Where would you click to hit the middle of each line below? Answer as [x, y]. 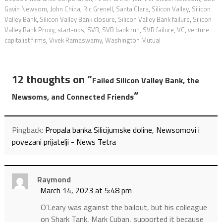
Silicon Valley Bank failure [154, 20]
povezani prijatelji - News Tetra [64, 142]
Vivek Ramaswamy [75, 40]
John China [65, 9]
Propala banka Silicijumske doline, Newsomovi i [122, 130]
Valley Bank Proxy [29, 30]
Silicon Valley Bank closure [77, 20]
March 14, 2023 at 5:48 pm [86, 191]
